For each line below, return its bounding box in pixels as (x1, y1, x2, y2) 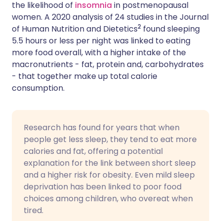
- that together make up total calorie (12, 71, 157, 82)
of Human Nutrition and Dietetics (12, 23, 138, 35)
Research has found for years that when (24, 122, 180, 133)
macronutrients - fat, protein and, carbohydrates (12, 59, 204, 70)
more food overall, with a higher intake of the (12, 47, 186, 58)
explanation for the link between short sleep (24, 157, 196, 169)
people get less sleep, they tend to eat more (24, 134, 197, 145)
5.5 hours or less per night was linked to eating (12, 35, 190, 46)
